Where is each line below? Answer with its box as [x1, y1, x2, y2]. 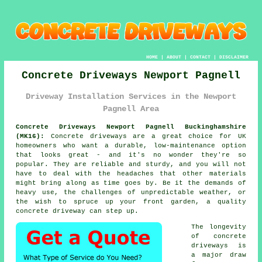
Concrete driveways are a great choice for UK [44, 132, 246, 140]
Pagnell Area [103, 104, 159, 114]
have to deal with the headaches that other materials [16, 170, 246, 177]
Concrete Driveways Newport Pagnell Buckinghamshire [16, 123, 246, 130]
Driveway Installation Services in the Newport [26, 92, 236, 102]
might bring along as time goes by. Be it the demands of [16, 179, 246, 187]
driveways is [191, 242, 246, 249]
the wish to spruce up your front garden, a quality [16, 198, 246, 205]
